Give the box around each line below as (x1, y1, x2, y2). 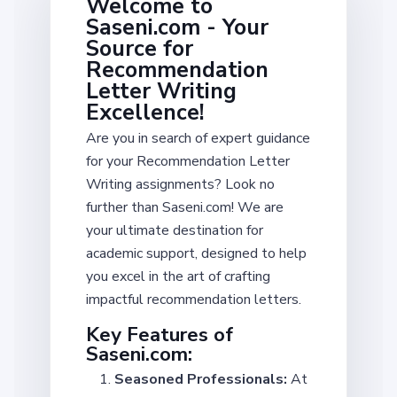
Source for (86, 33, 193, 64)
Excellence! (86, 97, 204, 128)
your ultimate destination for (86, 220, 263, 240)
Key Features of (86, 321, 233, 348)
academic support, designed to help (86, 243, 307, 263)
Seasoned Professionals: (114, 369, 287, 389)
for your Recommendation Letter (86, 151, 290, 171)
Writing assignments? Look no (86, 174, 275, 194)
